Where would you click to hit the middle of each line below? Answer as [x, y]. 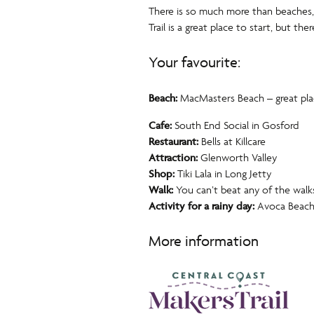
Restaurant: [173, 142]
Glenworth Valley [237, 158]
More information [204, 241]
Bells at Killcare [232, 142]
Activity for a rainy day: [202, 206]
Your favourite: [194, 62]
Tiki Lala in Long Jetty [223, 174]
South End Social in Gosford [235, 125]
